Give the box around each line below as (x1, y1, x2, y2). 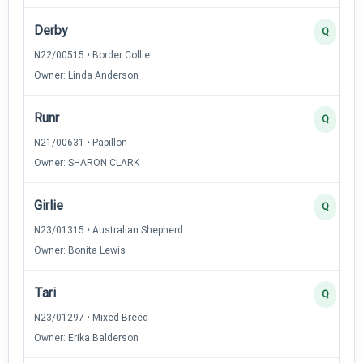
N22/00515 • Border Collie (34, 49, 150, 61)
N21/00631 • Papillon (34, 136, 127, 148)
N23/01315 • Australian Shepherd (34, 224, 183, 236)
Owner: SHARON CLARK (34, 156, 139, 169)
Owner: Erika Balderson (34, 331, 139, 344)
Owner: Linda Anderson (34, 69, 139, 81)
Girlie (34, 197, 63, 213)
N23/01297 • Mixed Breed (34, 311, 148, 323)
